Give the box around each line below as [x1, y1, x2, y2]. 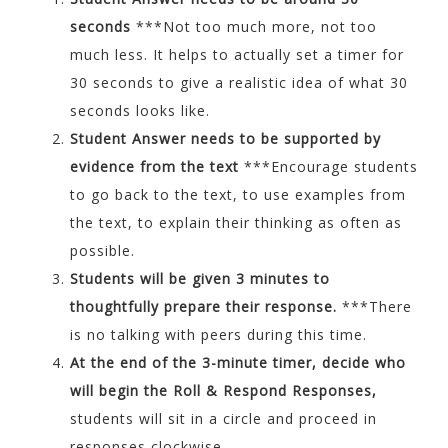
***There [342, 297, 412, 317]
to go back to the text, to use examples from [70, 185, 406, 205]
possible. [70, 241, 135, 261]
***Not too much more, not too [136, 17, 377, 37]
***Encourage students [244, 157, 418, 177]
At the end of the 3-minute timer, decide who [70, 353, 406, 373]
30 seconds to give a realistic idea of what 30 [70, 73, 408, 93]
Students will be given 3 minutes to [70, 269, 330, 289]
